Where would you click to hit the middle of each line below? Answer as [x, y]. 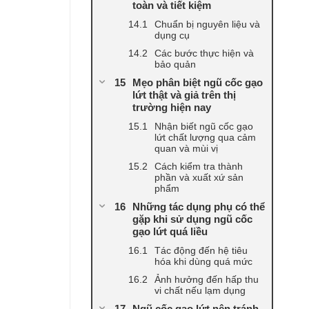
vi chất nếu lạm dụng [200, 291]
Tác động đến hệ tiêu [201, 251]
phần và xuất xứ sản [199, 178]
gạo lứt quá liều [170, 232]
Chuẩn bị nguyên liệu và [207, 24]
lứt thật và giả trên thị [184, 95]
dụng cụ [172, 36]
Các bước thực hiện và [204, 53]
